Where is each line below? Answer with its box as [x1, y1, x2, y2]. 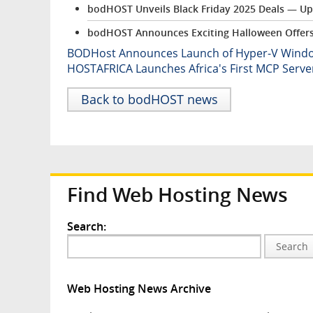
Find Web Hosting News [67, 181, 288, 208]
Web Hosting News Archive [67, 281, 211, 297]
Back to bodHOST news [80, 90, 218, 108]
